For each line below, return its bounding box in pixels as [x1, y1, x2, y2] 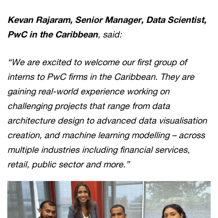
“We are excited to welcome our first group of [7, 56, 186, 67]
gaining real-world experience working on [7, 85, 169, 96]
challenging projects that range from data [7, 100, 170, 111]
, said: [98, 28, 122, 39]
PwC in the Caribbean [7, 28, 98, 39]
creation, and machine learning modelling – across [7, 129, 205, 140]
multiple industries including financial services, [7, 144, 190, 155]
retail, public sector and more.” [7, 158, 132, 169]
